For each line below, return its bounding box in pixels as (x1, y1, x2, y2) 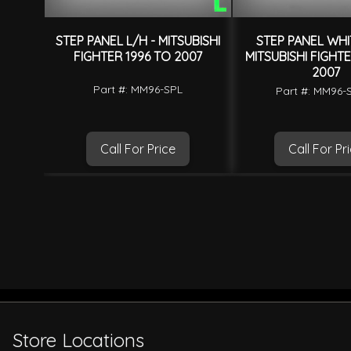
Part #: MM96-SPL (93, 81, 183, 96)
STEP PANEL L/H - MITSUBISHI (56, 33, 220, 49)
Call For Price (100, 140, 175, 157)
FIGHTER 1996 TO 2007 (74, 49, 202, 65)
